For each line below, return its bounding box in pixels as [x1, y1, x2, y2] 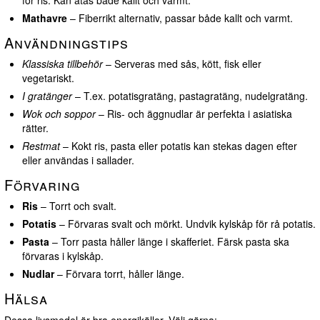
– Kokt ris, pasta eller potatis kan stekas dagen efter [60, 139, 297, 154]
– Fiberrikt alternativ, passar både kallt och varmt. [67, 11, 293, 26]
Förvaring [4, 174, 80, 196]
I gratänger [22, 89, 72, 104]
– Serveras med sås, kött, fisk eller [103, 56, 261, 71]
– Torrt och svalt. [38, 199, 116, 214]
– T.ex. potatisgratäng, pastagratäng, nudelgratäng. [72, 89, 308, 104]
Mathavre [22, 11, 67, 26]
